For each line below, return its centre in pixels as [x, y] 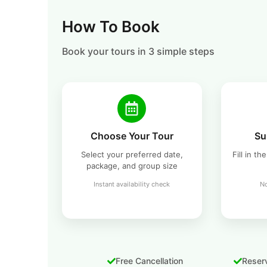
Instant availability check [132, 184]
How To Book [111, 27]
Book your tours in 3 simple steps [138, 52]
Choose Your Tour [132, 136]
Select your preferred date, [132, 155]
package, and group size [132, 166]
